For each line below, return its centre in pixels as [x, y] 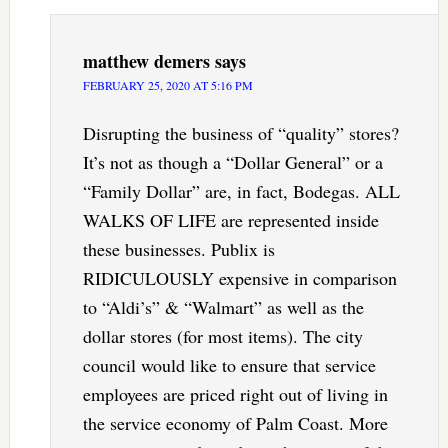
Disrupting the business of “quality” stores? [240, 133]
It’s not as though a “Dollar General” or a [232, 162]
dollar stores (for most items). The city [222, 336]
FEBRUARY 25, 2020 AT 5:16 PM [167, 85]
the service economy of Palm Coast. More [235, 423]
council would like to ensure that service [229, 365]
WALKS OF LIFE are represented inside [230, 220]
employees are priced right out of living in [235, 394]
